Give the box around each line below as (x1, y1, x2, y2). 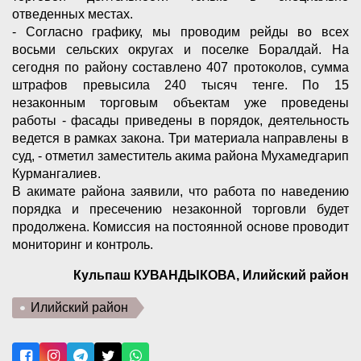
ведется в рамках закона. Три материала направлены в (12, 131, 349, 145)
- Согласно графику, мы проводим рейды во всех (12, 24, 349, 39)
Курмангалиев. (12, 166, 101, 180)
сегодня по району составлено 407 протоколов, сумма (12, 60, 349, 74)
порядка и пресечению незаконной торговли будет (12, 201, 349, 216)
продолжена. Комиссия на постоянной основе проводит (12, 219, 349, 234)
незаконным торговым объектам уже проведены (12, 95, 349, 110)
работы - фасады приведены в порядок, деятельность (12, 113, 349, 127)
